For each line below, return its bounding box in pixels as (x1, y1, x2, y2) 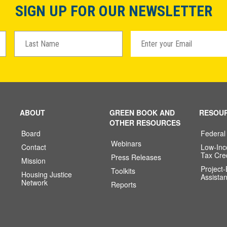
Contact (21, 142, 46, 152)
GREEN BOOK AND (109, 107, 175, 118)
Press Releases (111, 152, 162, 162)
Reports (111, 179, 137, 190)
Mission (21, 156, 46, 166)
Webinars (111, 138, 142, 148)
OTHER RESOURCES (109, 118, 181, 128)
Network (21, 177, 48, 187)
